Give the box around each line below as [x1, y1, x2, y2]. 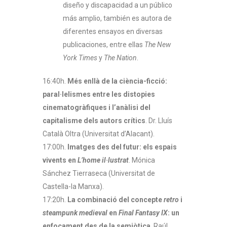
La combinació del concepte [67, 196, 164, 204]
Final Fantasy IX [119, 209, 168, 217]
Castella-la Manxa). [43, 182, 104, 191]
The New [144, 41, 171, 49]
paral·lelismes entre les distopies [43, 90, 155, 99]
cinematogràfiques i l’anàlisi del [43, 103, 150, 112]
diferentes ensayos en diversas [63, 27, 163, 36]
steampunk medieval [43, 209, 107, 217]
